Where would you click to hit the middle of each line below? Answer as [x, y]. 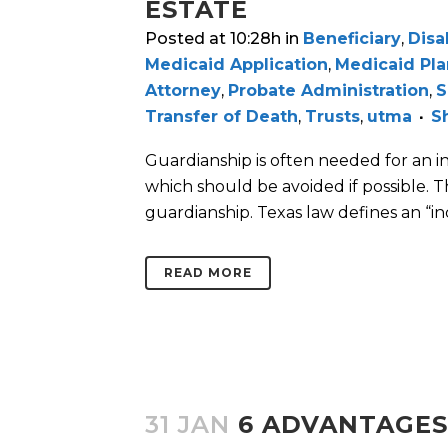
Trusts [332, 117]
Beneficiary [352, 39]
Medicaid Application [236, 65]
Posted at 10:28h [213, 39]
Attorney [183, 91]
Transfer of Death [221, 117]
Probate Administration [328, 91]
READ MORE [208, 273]
